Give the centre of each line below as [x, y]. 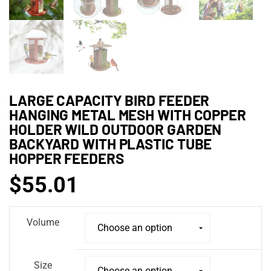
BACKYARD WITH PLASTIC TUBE [111, 144]
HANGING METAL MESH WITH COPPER [128, 115]
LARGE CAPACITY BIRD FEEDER [109, 100]
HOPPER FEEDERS [67, 158]
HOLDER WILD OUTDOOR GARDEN [116, 129]
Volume [43, 222]
